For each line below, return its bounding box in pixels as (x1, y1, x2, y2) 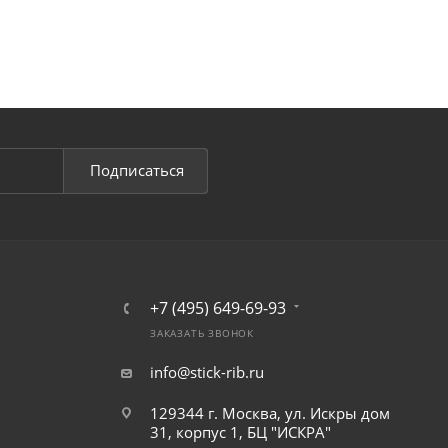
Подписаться (89, 159, 184, 180)
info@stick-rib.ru (150, 361, 264, 382)
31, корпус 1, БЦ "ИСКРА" (150, 421, 331, 442)
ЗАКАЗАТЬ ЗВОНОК (150, 325, 254, 340)
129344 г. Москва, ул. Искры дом (150, 402, 390, 423)
